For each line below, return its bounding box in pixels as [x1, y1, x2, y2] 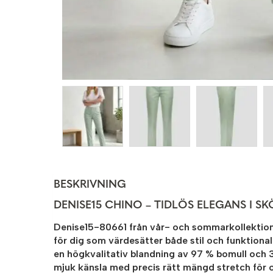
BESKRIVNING [54, 179, 126, 191]
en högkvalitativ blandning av [54, 248, 191, 260]
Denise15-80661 [54, 221, 127, 233]
